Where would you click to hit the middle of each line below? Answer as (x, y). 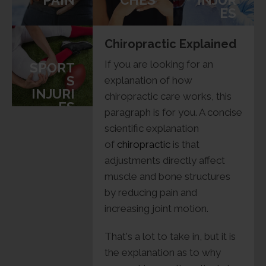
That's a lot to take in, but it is (170, 237)
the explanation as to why (163, 253)
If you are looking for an (159, 64)
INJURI (53, 94)
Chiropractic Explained (170, 44)
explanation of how (148, 80)
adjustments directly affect (165, 161)
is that (185, 145)
